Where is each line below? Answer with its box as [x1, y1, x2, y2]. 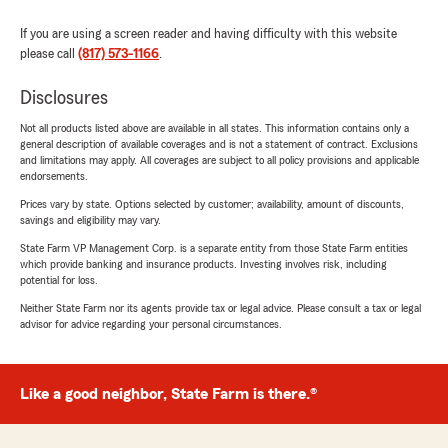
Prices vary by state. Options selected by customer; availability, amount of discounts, [20, 198, 404, 211]
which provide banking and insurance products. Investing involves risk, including [20, 258, 387, 271]
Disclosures [20, 88, 108, 109]
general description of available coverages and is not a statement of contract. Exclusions [20, 138, 418, 151]
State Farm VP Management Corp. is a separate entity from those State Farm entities [20, 242, 408, 255]
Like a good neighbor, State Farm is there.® [20, 386, 317, 403]
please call [20, 47, 78, 62]
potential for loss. [20, 274, 98, 287]
